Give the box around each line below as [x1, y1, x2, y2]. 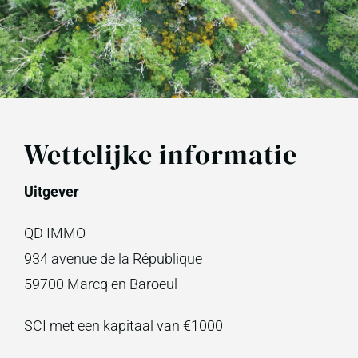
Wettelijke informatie [23, 136, 297, 173]
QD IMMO [23, 225, 86, 241]
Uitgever [23, 183, 79, 200]
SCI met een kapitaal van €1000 [23, 317, 223, 334]
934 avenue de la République [23, 250, 202, 267]
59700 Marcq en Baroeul [23, 276, 177, 292]
